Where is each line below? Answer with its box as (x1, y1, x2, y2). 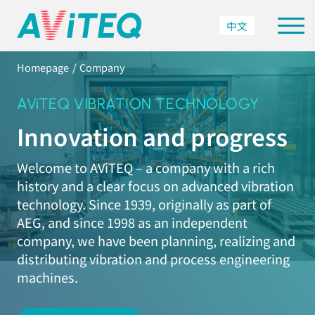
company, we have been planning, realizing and (17, 231, 296, 250)
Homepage (17, 59, 70, 75)
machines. (17, 268, 79, 287)
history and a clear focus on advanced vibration (17, 176, 295, 195)
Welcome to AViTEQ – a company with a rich (17, 158, 276, 177)
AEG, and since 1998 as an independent (17, 213, 248, 232)
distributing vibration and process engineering (17, 250, 290, 269)
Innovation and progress (17, 120, 288, 153)
